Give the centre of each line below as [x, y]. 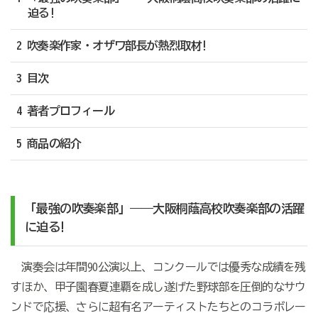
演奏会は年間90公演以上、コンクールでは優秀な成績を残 [158, 267]
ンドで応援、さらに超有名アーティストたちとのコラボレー [158, 307]
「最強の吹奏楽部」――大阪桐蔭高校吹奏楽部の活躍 [164, 209]
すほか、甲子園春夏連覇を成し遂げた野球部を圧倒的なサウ [158, 287]
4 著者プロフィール [65, 111]
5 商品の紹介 [49, 144]
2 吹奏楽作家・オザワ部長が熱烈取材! [111, 46]
